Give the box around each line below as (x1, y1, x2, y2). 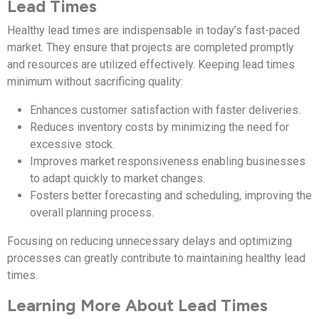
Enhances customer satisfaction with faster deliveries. (30, 103, 300, 117)
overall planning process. (30, 205, 154, 219)
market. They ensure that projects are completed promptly (7, 40, 294, 54)
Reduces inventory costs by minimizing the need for (30, 120, 289, 134)
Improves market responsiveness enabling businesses (30, 154, 305, 168)
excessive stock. (30, 137, 115, 151)
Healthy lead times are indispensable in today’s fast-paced (7, 23, 300, 37)
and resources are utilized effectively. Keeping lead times (7, 57, 295, 71)
